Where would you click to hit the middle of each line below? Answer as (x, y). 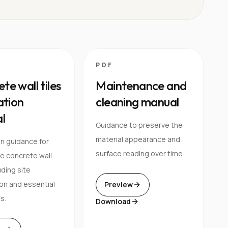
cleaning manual (137, 102)
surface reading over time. (140, 153)
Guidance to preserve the (139, 125)
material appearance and (138, 139)
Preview (119, 184)
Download (113, 201)
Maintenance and (141, 85)
